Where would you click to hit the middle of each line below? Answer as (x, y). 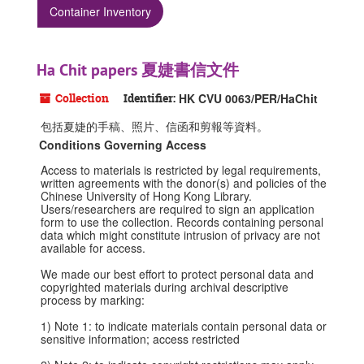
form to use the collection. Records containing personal (182, 222)
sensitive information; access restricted (140, 339)
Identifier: (149, 98)
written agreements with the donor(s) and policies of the (184, 183)
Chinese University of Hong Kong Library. (146, 196)
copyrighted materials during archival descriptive (165, 287)
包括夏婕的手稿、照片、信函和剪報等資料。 (154, 126)
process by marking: (93, 300)
